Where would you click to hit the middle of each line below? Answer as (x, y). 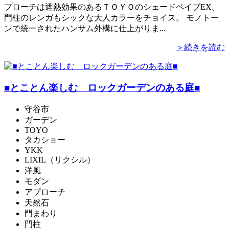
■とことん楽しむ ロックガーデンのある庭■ (102, 88)
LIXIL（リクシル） (60, 160)
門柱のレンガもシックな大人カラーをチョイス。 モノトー (111, 17)
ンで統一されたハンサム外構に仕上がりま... (85, 28)
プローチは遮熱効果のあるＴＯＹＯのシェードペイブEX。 (112, 7)
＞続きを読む (200, 47)
